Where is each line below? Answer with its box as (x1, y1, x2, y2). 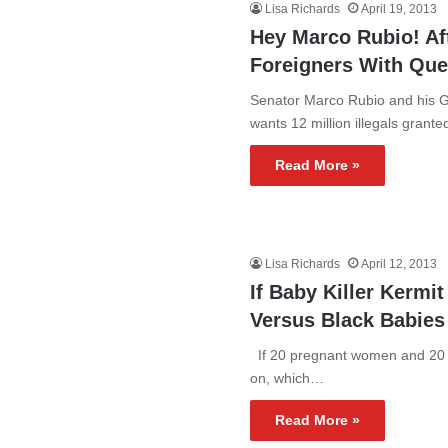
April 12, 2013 (361, 257, 438, 271)
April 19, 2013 (361, 2, 438, 16)
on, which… (250, 370, 325, 386)
